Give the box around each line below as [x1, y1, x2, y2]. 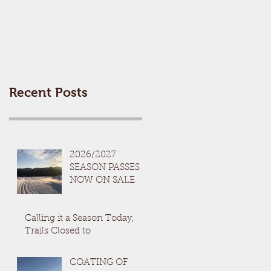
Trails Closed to [25, 227, 91, 237]
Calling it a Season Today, [25, 214, 134, 224]
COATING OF [70, 258, 128, 268]
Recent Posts [9, 85, 88, 100]
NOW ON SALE [70, 176, 135, 186]
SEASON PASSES [70, 163, 140, 173]
